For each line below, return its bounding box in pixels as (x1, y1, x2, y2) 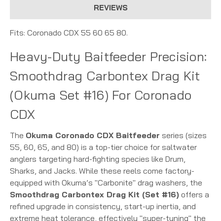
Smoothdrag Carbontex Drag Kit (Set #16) (10, 189, 179, 200)
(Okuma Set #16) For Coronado (10, 87, 191, 104)
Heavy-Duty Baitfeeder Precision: (10, 48, 207, 65)
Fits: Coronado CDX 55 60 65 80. (10, 27, 128, 37)
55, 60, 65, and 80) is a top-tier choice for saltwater (10, 142, 197, 152)
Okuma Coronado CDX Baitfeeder (26, 130, 160, 141)
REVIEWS (93, 2, 128, 12)
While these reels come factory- (77, 166, 194, 176)
